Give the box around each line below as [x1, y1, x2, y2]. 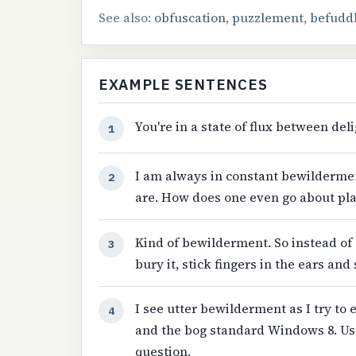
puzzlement [231, 8, 304, 26]
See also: [98, 8, 154, 26]
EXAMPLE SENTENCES [98, 74, 268, 94]
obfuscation [153, 8, 226, 26]
